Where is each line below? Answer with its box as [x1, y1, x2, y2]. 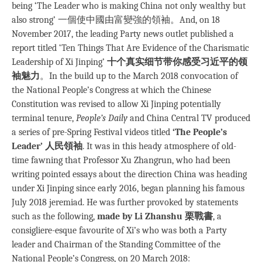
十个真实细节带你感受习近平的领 [107, 57, 247, 68]
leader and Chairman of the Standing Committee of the [12, 239, 220, 250]
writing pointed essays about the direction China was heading [12, 169, 247, 180]
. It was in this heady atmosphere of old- [82, 141, 236, 152]
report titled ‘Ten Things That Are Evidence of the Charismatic [12, 43, 249, 54]
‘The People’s [173, 127, 227, 138]
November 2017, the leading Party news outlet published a [12, 29, 234, 40]
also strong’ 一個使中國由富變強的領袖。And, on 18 [12, 15, 220, 26]
